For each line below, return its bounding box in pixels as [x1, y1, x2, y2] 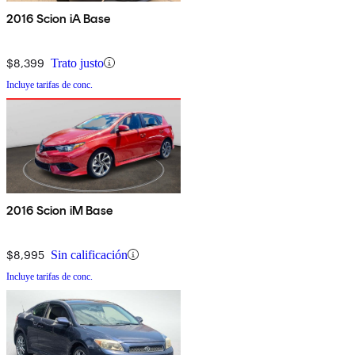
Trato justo [51, 55, 104, 70]
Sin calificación [51, 247, 128, 261]
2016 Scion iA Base [6, 10, 110, 26]
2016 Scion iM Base [6, 202, 113, 218]
